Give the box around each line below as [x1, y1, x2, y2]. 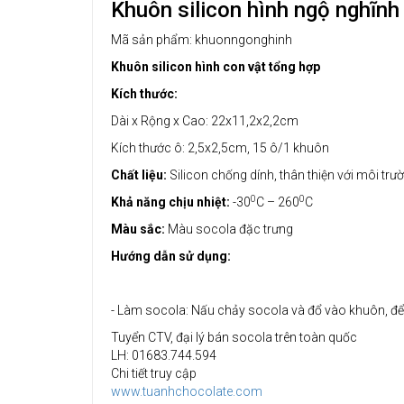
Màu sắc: [111, 222, 165, 236]
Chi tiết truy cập [111, 366, 197, 381]
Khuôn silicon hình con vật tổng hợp [111, 60, 323, 74]
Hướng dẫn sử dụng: [111, 249, 231, 263]
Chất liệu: [111, 168, 167, 182]
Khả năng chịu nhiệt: [111, 195, 230, 209]
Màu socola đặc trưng [165, 222, 293, 236]
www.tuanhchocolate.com [111, 384, 262, 399]
